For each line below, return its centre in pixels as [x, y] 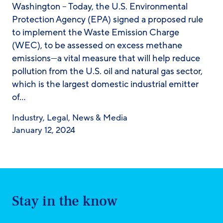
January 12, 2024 [44, 130]
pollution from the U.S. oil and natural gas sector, [107, 71]
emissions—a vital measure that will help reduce [106, 58]
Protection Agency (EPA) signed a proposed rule [108, 20]
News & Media [100, 118]
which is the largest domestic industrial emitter [105, 84]
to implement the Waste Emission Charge [96, 33]
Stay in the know [65, 201]
